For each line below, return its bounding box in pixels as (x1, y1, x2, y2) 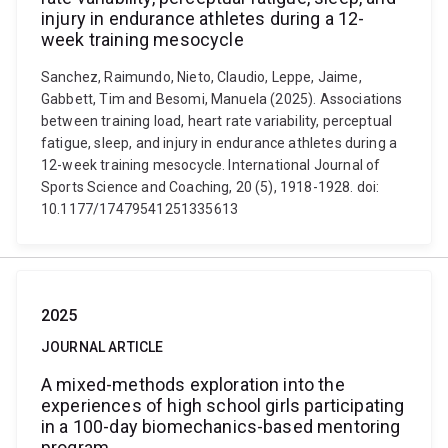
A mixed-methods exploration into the (41, 374, 345, 395)
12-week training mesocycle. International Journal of (41, 157, 381, 173)
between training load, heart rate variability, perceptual (41, 113, 393, 129)
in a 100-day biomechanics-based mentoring (41, 416, 401, 437)
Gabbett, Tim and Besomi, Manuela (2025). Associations (41, 91, 403, 107)
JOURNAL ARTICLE (41, 339, 164, 355)
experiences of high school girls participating (41, 395, 405, 416)
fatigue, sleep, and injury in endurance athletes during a (41, 135, 398, 151)
